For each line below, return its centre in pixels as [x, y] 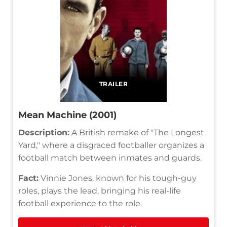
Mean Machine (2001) [67, 115]
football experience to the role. [80, 203]
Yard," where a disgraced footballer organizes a [111, 145]
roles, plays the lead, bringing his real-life [100, 191]
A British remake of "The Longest [137, 132]
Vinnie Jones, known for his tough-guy [118, 178]
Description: [44, 132]
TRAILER [113, 84]
